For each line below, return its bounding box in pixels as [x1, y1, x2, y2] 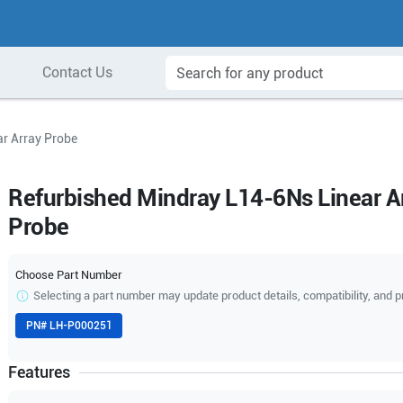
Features [8, 363, 71, 381]
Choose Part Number [15, 268, 123, 282]
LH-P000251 [49, 319, 112, 332]
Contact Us [41, 64, 112, 81]
